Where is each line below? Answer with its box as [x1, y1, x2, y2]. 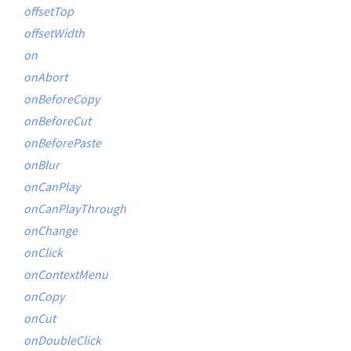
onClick [24, 244, 63, 260]
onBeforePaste [24, 135, 101, 150]
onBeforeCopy [24, 91, 100, 107]
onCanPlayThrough [24, 201, 126, 216]
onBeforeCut [24, 113, 91, 128]
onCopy [24, 288, 64, 304]
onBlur [24, 157, 60, 172]
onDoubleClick [24, 332, 101, 348]
